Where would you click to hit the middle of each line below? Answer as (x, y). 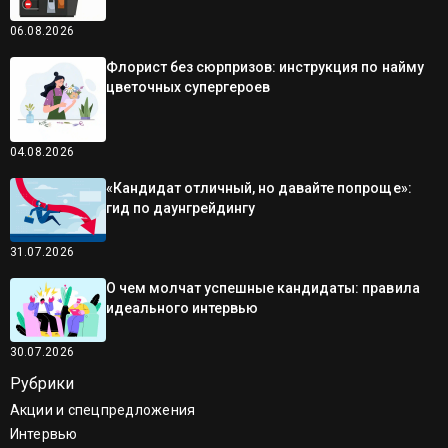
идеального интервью (182, 307)
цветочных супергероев (188, 87)
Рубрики (41, 383)
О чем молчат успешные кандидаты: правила (262, 287)
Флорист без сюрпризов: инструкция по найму (264, 67)
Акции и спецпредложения (102, 409)
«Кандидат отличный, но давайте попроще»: (258, 187)
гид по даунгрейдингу (180, 207)
